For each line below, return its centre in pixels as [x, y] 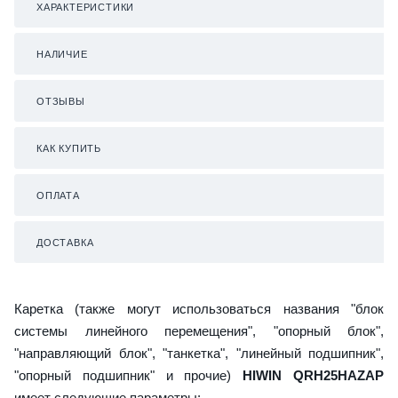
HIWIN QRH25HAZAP [314, 375]
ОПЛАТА [58, 195]
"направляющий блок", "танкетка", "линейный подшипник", [199, 353]
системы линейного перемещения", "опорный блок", [199, 330]
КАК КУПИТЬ [69, 148]
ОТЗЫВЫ [61, 101]
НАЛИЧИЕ [62, 54]
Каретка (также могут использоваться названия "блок [199, 308]
